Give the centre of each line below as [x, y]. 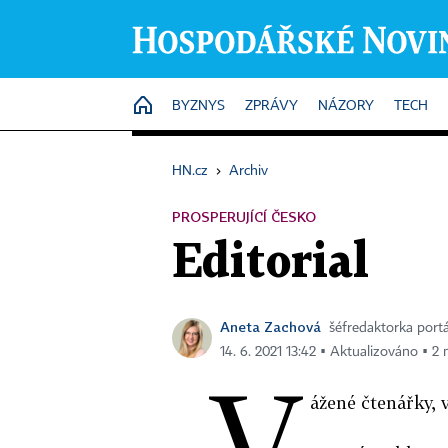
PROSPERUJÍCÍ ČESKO [244, 216]
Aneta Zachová [270, 326]
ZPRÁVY [271, 106]
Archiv [248, 171]
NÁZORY [346, 106]
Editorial [270, 263]
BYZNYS [198, 106]
